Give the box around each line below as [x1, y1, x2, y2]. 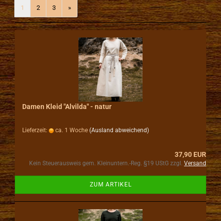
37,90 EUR [175, 150, 206, 158]
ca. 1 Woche [54, 127, 88, 134]
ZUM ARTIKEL [89, 181, 132, 188]
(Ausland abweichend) [89, 127, 149, 134]
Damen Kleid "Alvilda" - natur [22, 103, 111, 110]
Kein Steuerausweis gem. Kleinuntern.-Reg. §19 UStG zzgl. [29, 160, 184, 167]
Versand [184, 160, 206, 167]
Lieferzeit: [22, 127, 49, 134]
